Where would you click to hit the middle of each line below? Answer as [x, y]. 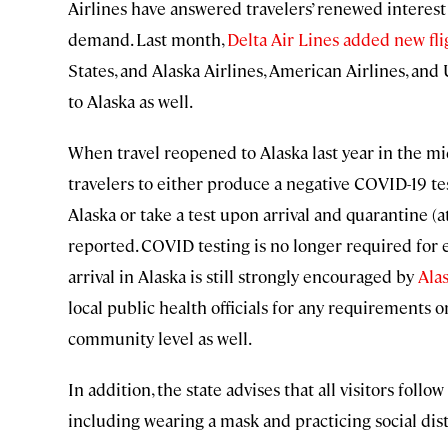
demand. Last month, [147, 39]
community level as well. [160, 338]
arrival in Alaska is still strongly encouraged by [243, 276]
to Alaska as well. [130, 101]
